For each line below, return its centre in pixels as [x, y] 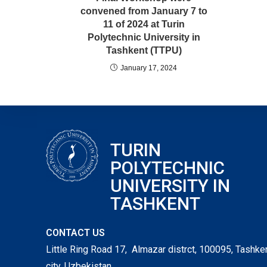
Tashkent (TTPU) [144, 51]
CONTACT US [76, 233]
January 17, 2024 [149, 68]
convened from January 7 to [144, 11]
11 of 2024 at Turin [144, 24]
